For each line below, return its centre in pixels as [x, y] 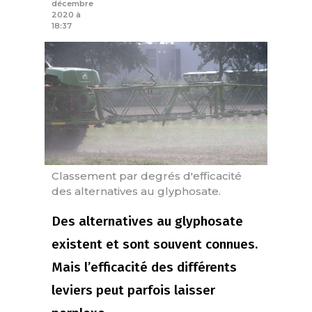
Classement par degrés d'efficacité [147, 176]
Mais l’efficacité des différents [144, 267]
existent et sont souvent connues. [155, 244]
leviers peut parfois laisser [133, 290]
